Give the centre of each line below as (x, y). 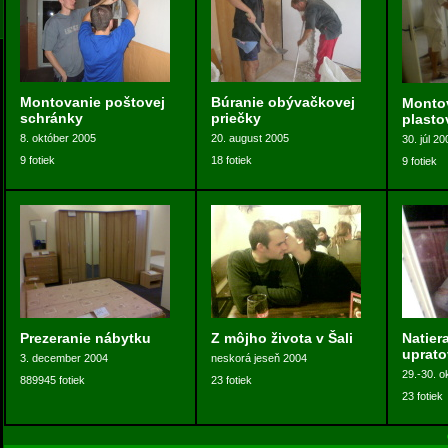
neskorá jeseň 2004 (258, 358)
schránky (51, 118)
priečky (235, 118)
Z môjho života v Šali (281, 338)
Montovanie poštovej (92, 102)
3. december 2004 (63, 358)
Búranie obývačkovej (282, 102)
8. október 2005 (57, 138)
